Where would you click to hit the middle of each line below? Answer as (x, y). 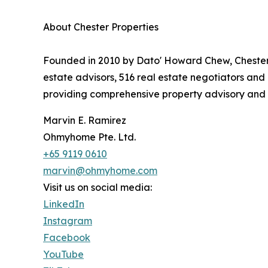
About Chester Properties (101, 27)
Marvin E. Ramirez (85, 120)
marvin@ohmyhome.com (100, 170)
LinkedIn (64, 204)
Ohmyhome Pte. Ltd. (89, 137)
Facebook (67, 237)
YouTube (63, 254)
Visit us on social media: (98, 187)
